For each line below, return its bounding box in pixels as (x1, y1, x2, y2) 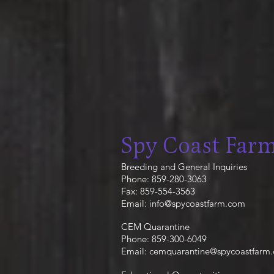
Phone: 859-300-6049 (121, 233, 207, 245)
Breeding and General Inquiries (121, 161, 247, 172)
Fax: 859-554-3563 (121, 185, 195, 197)
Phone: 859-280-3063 (121, 173, 207, 185)
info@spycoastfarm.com (149, 198, 245, 209)
